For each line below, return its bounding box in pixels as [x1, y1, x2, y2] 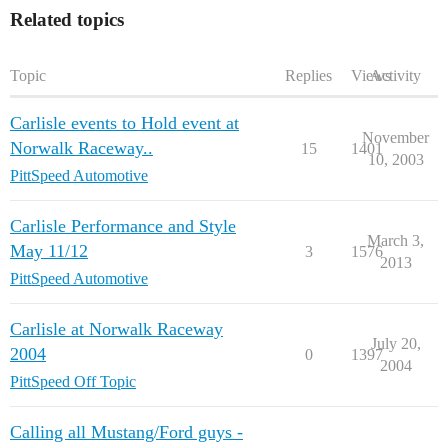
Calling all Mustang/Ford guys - [10, 422, 243, 442]
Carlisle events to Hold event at [10, 113, 239, 133]
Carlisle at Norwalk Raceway [10, 319, 223, 339]
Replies [285, 67, 332, 84]
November [362, 129, 429, 146]
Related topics [10, 9, 124, 30]
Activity [370, 67, 421, 84]
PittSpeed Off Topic [10, 373, 136, 390]
